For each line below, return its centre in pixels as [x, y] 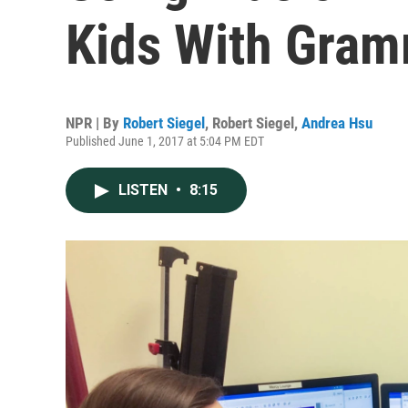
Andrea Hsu [337, 123]
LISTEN [145, 190]
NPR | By [94, 123]
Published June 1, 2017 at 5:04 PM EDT [165, 141]
